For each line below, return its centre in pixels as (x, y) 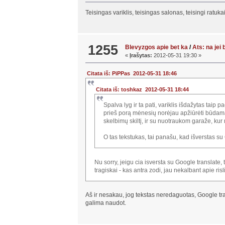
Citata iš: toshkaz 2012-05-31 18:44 (142, 89)
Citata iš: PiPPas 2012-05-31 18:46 (132, 74)
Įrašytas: (141, 55)
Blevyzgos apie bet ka (157, 47)
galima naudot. (105, 203)
